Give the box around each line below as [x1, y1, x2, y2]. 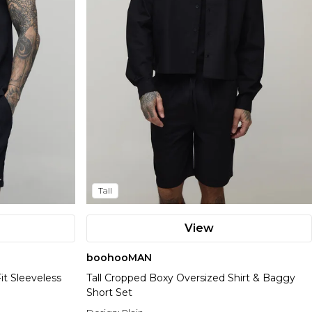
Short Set [86, 286, 132, 299]
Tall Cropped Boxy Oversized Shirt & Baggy [86, 272, 295, 285]
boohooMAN [86, 251, 152, 265]
